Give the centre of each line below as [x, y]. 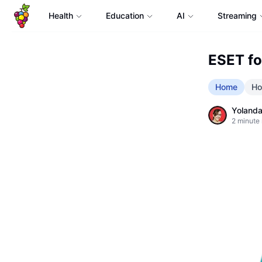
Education [125, 15]
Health [61, 15]
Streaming [237, 15]
